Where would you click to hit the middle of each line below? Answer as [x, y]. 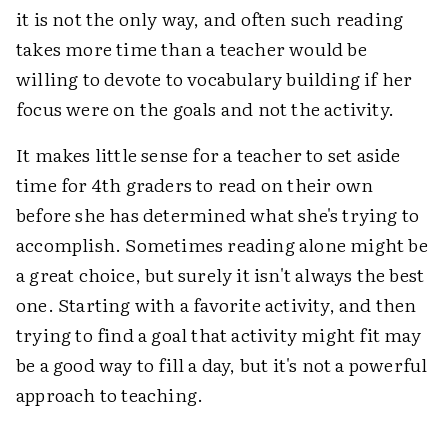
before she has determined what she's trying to [218, 214]
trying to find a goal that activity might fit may [218, 334]
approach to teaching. [110, 394]
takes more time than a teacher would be [191, 48]
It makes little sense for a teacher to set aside [208, 154]
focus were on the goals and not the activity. [205, 108]
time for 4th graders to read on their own [195, 184]
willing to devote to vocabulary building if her [214, 78]
